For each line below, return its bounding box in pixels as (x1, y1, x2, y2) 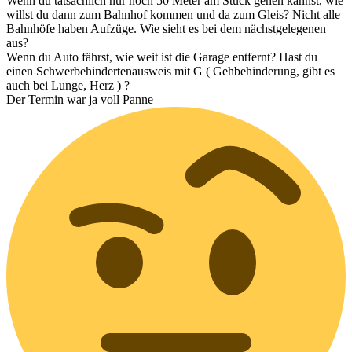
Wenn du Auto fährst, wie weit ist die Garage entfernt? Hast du (6, 49, 317, 64)
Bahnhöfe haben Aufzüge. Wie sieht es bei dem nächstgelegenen (6, 21, 326, 35)
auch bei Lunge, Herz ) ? (6, 78, 130, 92)
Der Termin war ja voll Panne (6, 92, 153, 106)
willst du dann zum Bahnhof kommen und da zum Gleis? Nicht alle (6, 7, 340, 21)
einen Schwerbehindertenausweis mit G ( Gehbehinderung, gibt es (6, 64, 335, 78)
